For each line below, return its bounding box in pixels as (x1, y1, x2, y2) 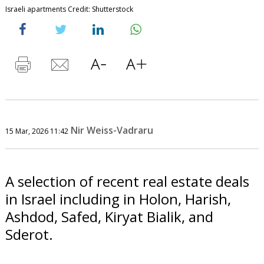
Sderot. (5, 224, 53, 244)
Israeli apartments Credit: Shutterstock (5, 4, 133, 14)
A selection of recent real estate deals (5, 171, 249, 191)
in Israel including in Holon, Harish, (5, 189, 231, 209)
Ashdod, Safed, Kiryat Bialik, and (5, 206, 213, 226)
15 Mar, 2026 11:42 (5, 126, 68, 136)
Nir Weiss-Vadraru (70, 123, 153, 137)
